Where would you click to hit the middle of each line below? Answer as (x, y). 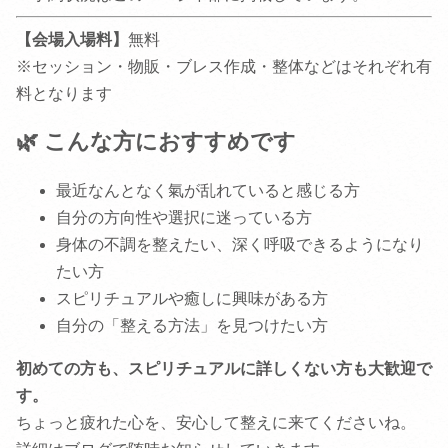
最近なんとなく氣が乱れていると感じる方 (208, 191)
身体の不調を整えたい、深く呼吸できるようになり (240, 245)
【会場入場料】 (72, 40)
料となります (64, 94)
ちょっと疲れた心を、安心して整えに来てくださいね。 (216, 423)
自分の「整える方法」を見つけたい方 (192, 326)
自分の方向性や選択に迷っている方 (184, 218)
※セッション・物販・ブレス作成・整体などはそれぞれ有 (224, 67)
